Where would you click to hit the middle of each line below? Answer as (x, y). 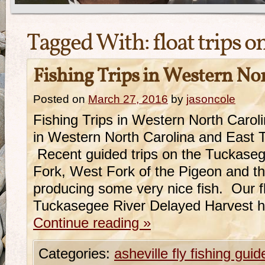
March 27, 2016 (128, 99)
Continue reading (88, 223)
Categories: (76, 254)
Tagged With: (90, 44)
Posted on (59, 99)
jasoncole (211, 99)
